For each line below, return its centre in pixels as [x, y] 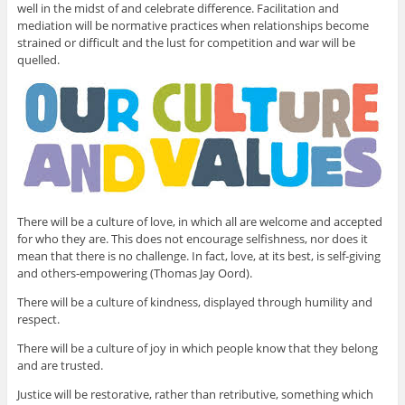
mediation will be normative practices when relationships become [193, 26]
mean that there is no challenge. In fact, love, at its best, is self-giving [198, 256]
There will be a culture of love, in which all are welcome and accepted [199, 222]
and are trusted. [60, 366]
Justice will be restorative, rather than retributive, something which [195, 395]
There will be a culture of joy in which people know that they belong [197, 348]
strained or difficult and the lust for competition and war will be [186, 43]
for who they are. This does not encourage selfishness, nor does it [192, 239]
